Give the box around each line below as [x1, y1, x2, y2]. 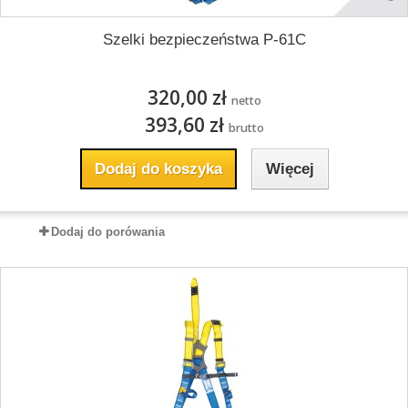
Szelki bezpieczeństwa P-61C [102, 31, 306, 48]
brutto [228, 120, 264, 136]
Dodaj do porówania [51, 225, 165, 239]
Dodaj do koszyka [94, 160, 222, 178]
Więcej [265, 160, 314, 178]
